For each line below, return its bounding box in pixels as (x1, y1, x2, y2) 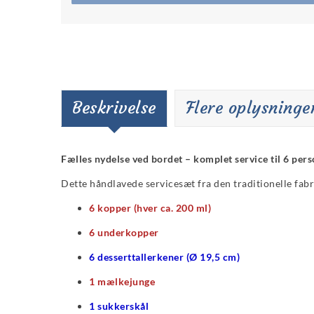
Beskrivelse (72, 97, 156, 119)
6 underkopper (89, 226, 159, 239)
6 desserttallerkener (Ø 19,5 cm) (89, 251, 240, 264)
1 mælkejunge (89, 275, 155, 288)
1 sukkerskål (89, 300, 149, 313)
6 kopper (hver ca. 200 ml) (89, 202, 211, 214)
